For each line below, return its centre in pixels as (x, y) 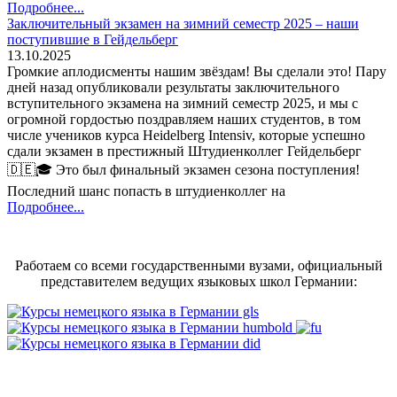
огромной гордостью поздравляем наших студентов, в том (184, 119)
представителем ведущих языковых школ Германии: (198, 281)
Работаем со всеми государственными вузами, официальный (198, 265)
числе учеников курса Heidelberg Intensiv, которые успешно (186, 135)
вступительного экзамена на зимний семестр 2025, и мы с (183, 103)
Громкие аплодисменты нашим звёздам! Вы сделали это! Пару (197, 71)
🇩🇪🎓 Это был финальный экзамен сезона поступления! (183, 169)
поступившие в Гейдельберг (93, 39)
